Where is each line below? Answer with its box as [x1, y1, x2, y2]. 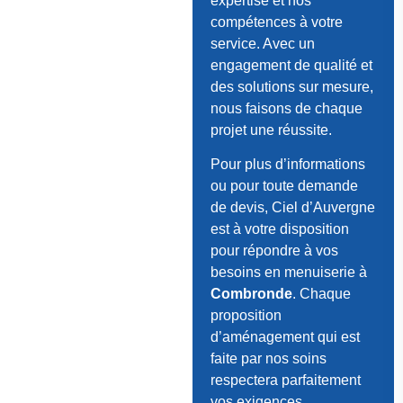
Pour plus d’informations [210, 157, 365, 173]
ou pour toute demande [210, 178, 358, 194]
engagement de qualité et [210, 57, 372, 73]
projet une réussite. [210, 121, 332, 138]
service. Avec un [210, 35, 315, 51]
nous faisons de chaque [210, 100, 363, 116]
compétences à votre [210, 13, 343, 30]
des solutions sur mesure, [210, 78, 373, 94]
